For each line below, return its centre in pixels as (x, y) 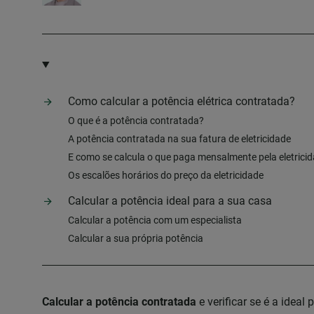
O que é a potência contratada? (136, 121)
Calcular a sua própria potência (136, 238)
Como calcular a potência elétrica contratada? (182, 101)
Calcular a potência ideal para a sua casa (170, 201)
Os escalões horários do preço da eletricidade (166, 175)
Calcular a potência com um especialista (155, 220)
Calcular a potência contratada (119, 302)
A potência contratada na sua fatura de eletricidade (179, 139)
